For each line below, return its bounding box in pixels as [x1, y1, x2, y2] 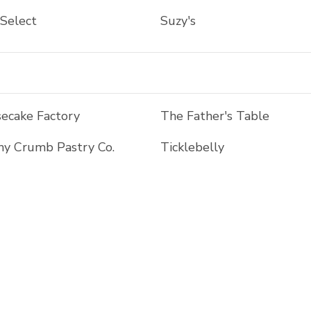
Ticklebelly [160, 139, 224, 155]
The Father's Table [160, 108, 269, 124]
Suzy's [160, 12, 196, 29]
